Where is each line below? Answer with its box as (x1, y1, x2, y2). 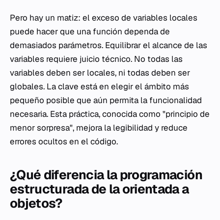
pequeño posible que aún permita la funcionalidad (10, 95, 202, 106)
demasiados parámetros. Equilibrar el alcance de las (10, 40, 207, 51)
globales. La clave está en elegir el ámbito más (10, 81, 189, 92)
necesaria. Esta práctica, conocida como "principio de (10, 109, 210, 120)
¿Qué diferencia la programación (10, 166, 202, 184)
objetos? (10, 195, 62, 212)
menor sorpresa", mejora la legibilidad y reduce (10, 122, 188, 134)
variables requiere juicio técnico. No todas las (10, 54, 183, 65)
